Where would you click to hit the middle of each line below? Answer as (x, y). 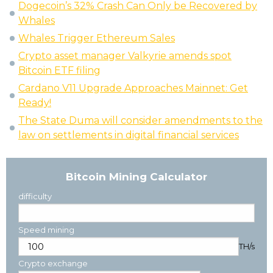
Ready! (35, 103)
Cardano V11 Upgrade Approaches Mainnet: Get (133, 88)
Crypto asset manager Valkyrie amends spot (125, 56)
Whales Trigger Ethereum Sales (97, 38)
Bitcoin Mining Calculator (136, 177)
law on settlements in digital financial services (129, 135)
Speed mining (46, 230)
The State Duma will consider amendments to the (140, 121)
